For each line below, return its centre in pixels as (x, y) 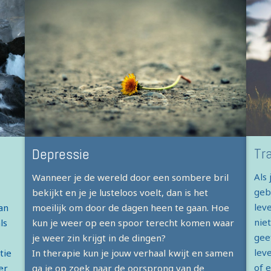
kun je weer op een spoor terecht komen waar (133, 223)
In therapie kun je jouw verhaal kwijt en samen (133, 253)
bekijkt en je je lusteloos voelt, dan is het (120, 193)
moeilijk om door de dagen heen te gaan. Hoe (131, 208)
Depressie (61, 154)
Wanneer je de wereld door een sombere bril (131, 178)
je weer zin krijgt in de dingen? (99, 238)
